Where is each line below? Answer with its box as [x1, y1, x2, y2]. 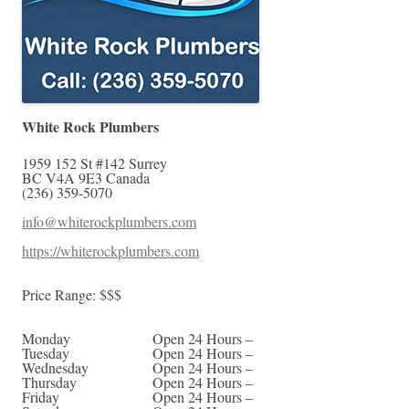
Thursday [22, 372, 77, 393]
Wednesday [22, 358, 89, 378]
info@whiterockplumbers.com [22, 212, 196, 232]
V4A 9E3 [46, 168, 102, 188]
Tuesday [22, 343, 69, 363]
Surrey [129, 153, 167, 173]
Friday [22, 387, 59, 407]
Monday [22, 329, 70, 349]
